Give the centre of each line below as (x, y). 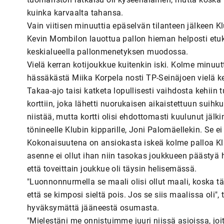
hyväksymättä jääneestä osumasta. (93, 207)
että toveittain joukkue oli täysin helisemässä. (112, 168)
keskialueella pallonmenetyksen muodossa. (107, 51)
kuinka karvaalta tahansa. (75, 12)
